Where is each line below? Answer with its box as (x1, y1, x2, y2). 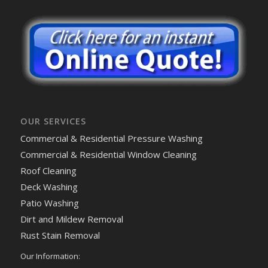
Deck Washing (20, 180, 78, 193)
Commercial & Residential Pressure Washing (20, 132, 203, 144)
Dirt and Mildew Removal (20, 212, 123, 225)
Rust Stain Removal (20, 229, 100, 241)
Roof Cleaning (20, 164, 77, 176)
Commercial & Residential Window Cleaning (20, 148, 197, 160)
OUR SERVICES (20, 115, 86, 127)
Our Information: (20, 250, 80, 261)
